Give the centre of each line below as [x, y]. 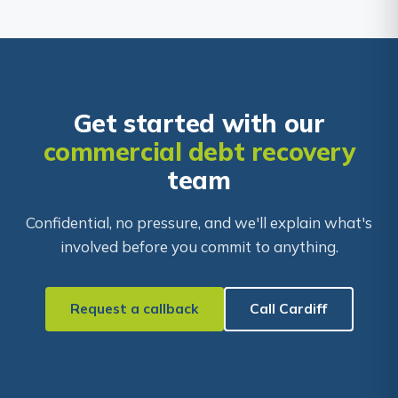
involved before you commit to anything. [199, 246]
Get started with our [199, 123]
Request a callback [134, 309]
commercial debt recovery [199, 151]
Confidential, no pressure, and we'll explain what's [199, 222]
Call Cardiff [288, 309]
